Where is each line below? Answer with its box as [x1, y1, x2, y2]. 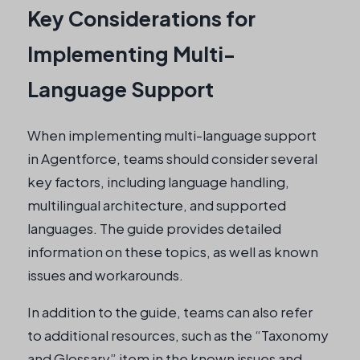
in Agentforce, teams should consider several [27, 149, 317, 167]
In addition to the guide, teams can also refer [27, 302, 313, 321]
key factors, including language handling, [27, 172, 289, 190]
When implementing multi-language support [27, 125, 317, 144]
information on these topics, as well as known [27, 242, 318, 260]
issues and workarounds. [27, 265, 183, 284]
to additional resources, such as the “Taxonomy [27, 325, 329, 344]
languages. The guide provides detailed [27, 219, 281, 237]
